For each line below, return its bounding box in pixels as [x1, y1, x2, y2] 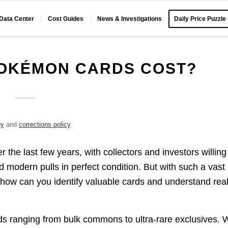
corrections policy [19, 121, 71, 128]
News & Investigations [97, 15, 162, 22]
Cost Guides [48, 15, 84, 22]
